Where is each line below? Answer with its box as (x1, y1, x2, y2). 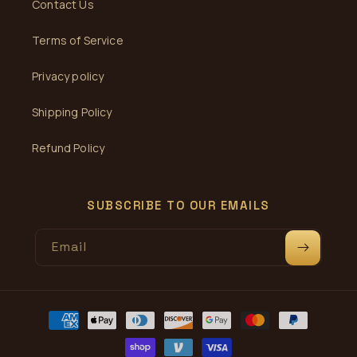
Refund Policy (32, 140, 105, 155)
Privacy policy (32, 69, 104, 84)
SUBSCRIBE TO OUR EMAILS (87, 198, 270, 213)
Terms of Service (32, 33, 124, 48)
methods (27, 325, 84, 343)
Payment (27, 304, 82, 322)
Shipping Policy (32, 104, 112, 120)
